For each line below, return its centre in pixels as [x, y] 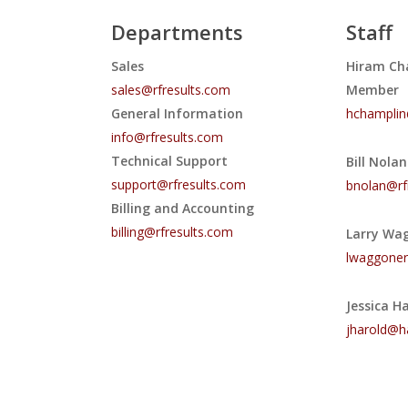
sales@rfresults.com [171, 90]
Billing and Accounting [183, 209]
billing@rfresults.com [173, 232]
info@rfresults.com [168, 138]
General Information [178, 114]
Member [372, 90]
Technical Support [170, 161]
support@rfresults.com [179, 185]
